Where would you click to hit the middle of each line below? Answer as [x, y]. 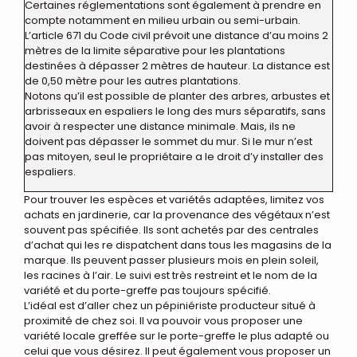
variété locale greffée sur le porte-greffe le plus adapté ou [177, 335]
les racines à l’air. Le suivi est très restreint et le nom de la [171, 275]
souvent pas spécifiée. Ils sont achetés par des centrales [171, 229]
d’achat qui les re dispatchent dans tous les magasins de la [178, 245]
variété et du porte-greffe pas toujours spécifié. [147, 290]
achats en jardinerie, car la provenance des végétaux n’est [177, 214]
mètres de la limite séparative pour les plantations [155, 50]
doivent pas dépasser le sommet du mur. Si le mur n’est [169, 141]
